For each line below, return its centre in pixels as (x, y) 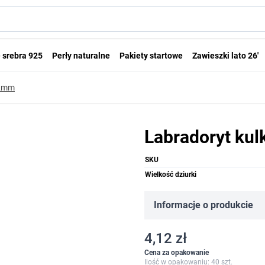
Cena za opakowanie (177, 253)
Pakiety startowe (151, 56)
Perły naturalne (81, 56)
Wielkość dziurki (171, 174)
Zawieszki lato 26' (225, 56)
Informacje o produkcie (203, 205)
